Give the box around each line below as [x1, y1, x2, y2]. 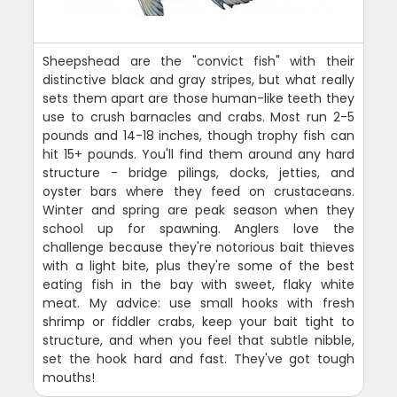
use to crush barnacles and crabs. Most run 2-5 [43, 107, 354, 126]
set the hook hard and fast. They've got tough [43, 349, 354, 368]
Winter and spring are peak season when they [43, 200, 354, 219]
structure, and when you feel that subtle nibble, [43, 331, 354, 349]
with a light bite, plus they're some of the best [43, 256, 354, 275]
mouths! [43, 368, 96, 386]
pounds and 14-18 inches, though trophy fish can [43, 126, 354, 144]
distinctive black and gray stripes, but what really [43, 70, 354, 89]
